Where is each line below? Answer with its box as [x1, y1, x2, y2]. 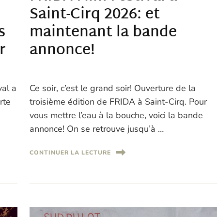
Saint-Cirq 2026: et [30, 1, 160, 29]
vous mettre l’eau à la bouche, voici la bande [30, 109, 203, 122]
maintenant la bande [30, 19, 177, 46]
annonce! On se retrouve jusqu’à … [30, 123, 164, 135]
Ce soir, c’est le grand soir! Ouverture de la [30, 82, 196, 94]
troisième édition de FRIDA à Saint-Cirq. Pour [30, 96, 207, 108]
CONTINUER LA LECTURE [30, 148, 111, 156]
